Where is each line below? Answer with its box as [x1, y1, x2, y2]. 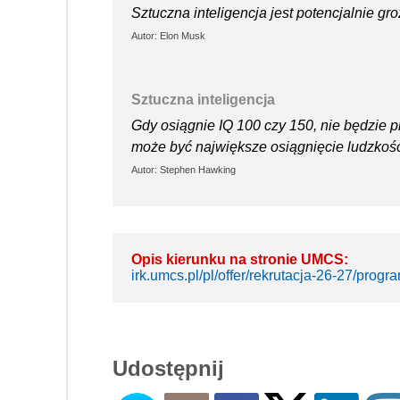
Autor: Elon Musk [131, 29, 205, 41]
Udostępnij [112, 355, 224, 380]
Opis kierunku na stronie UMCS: [131, 251, 348, 267]
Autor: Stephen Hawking [131, 163, 236, 175]
